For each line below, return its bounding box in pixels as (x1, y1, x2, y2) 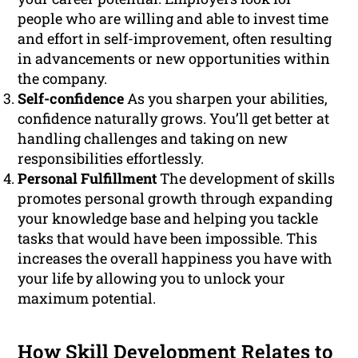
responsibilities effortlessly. (18, 149, 205, 169)
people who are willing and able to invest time (18, 9, 329, 29)
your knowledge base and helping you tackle (18, 209, 319, 229)
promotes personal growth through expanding (18, 189, 333, 209)
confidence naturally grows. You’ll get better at (18, 109, 330, 129)
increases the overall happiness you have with (18, 249, 333, 268)
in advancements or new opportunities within (18, 49, 331, 69)
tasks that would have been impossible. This (18, 229, 318, 249)
